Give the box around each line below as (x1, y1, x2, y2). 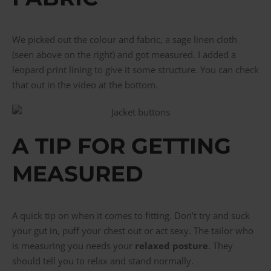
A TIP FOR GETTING (12, 132, 231, 160)
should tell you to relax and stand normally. (12, 255, 194, 267)
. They (208, 240, 233, 252)
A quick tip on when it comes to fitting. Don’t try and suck (12, 209, 250, 222)
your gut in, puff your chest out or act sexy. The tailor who (12, 224, 253, 237)
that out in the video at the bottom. (12, 79, 158, 91)
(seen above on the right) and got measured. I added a (12, 48, 236, 61)
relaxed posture (135, 240, 208, 252)
